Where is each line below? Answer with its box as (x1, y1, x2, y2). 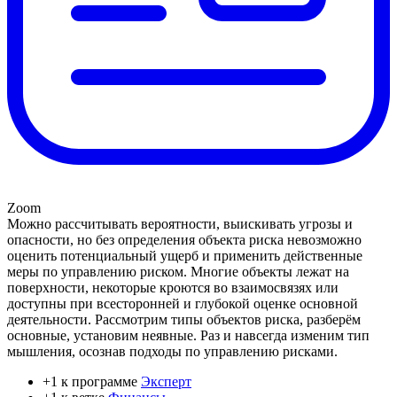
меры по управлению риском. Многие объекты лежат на (7, 263, 349, 279)
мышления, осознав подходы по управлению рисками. (7, 343, 338, 359)
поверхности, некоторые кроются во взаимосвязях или (7, 279, 339, 295)
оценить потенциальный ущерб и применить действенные (7, 247, 362, 263)
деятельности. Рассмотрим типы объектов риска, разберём (7, 311, 361, 327)
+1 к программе (43, 373, 141, 389)
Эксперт (141, 373, 191, 389)
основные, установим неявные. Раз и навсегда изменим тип (7, 327, 370, 343)
